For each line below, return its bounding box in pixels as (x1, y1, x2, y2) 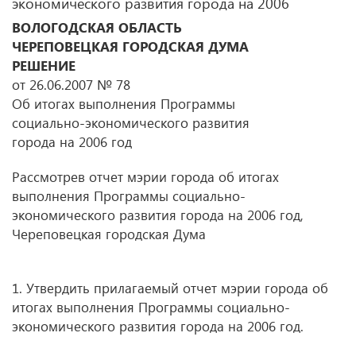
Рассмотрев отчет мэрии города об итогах (12, 168, 279, 186)
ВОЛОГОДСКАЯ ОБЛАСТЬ (12, 18, 182, 37)
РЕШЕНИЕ (12, 56, 75, 75)
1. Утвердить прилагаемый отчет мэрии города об (12, 279, 328, 297)
